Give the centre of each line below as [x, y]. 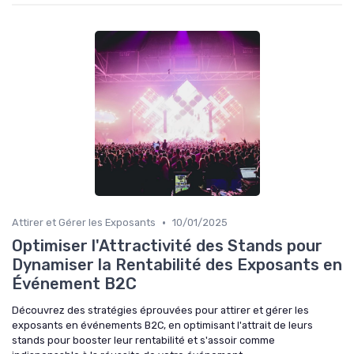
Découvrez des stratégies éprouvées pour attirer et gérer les [160, 310]
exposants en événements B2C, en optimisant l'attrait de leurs [162, 325]
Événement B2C [74, 284]
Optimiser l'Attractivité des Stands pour [167, 246]
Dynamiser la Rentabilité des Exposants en [177, 265]
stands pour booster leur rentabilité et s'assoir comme [143, 340]
